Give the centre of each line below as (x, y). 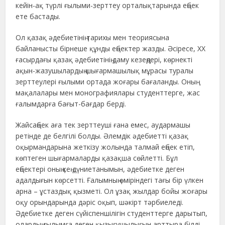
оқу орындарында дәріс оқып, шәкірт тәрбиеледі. (100, 202)
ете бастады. (38, 16)
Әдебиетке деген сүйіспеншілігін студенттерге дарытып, (112, 213)
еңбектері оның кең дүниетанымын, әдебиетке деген (100, 169)
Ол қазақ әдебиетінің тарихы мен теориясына (93, 37)
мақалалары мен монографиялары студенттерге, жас (108, 92)
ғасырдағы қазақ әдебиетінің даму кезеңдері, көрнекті (104, 59)
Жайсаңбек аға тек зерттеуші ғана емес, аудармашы (103, 125)
